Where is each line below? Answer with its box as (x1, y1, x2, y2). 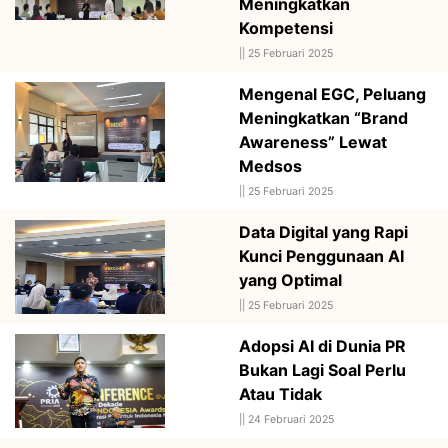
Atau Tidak (239, 383, 322, 404)
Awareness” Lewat (239, 131, 387, 152)
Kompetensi (239, 17, 333, 38)
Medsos (239, 155, 302, 176)
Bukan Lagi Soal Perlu (239, 359, 406, 380)
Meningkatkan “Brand (239, 107, 408, 128)
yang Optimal (239, 269, 342, 290)
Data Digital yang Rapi (239, 221, 408, 242)
